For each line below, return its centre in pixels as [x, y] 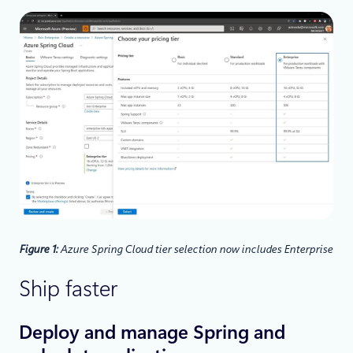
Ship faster [68, 289]
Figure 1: [39, 249]
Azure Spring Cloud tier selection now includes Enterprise [196, 249]
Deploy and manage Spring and [152, 333]
